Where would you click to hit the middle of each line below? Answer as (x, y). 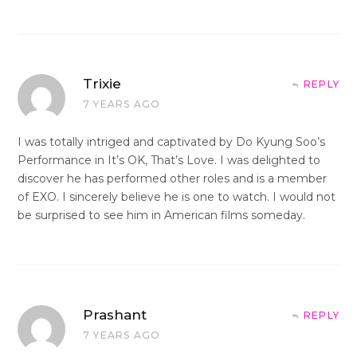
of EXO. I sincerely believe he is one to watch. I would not (177, 196)
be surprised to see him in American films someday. (161, 215)
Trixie (102, 83)
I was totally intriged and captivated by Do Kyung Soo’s (171, 141)
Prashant (115, 314)
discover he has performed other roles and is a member (172, 178)
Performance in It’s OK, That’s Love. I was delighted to (169, 160)
